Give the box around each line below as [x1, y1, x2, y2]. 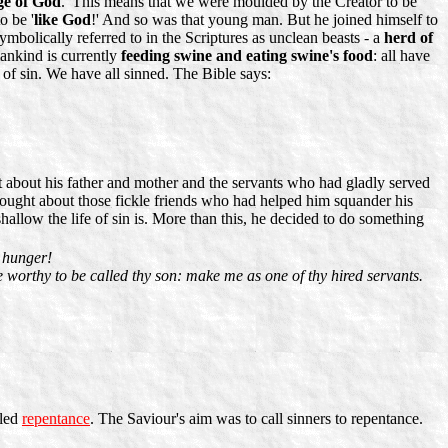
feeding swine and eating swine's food [121, 46, 373, 64]
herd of [384, 28, 433, 46]
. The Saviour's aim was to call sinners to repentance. [90, 409, 423, 427]
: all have [373, 46, 430, 64]
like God [34, 10, 91, 28]
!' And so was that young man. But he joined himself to [91, 10, 438, 28]
